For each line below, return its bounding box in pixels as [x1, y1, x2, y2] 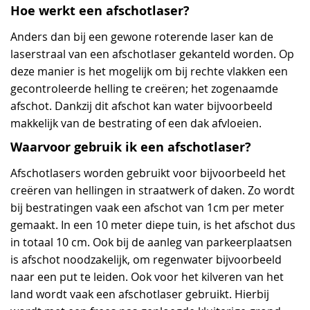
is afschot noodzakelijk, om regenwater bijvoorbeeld [10, 252, 282, 267]
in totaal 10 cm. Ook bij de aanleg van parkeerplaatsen [10, 235, 292, 250]
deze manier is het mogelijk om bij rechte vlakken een [10, 64, 288, 79]
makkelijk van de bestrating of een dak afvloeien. [10, 116, 262, 131]
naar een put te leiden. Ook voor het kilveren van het [10, 269, 284, 284]
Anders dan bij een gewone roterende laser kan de [10, 29, 273, 44]
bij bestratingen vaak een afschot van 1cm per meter [10, 200, 284, 215]
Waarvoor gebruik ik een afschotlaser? [10, 138, 251, 156]
